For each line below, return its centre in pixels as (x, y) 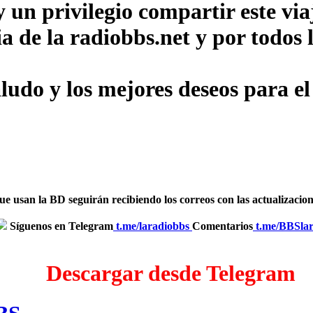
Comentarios (223, 226)
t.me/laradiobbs (154, 226)
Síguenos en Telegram (60, 226)
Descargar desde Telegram (170, 273)
